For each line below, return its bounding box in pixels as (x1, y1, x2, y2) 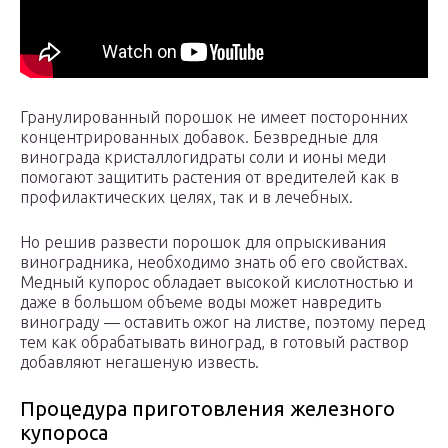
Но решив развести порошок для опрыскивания (20, 233, 386, 252)
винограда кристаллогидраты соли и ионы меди (20, 148, 386, 167)
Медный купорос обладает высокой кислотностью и (20, 273, 413, 292)
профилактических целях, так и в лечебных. (20, 188, 353, 207)
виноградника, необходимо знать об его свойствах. (20, 253, 408, 272)
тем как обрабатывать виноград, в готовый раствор (20, 333, 409, 352)
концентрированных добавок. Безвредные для (20, 128, 378, 147)
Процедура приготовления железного (20, 397, 395, 421)
